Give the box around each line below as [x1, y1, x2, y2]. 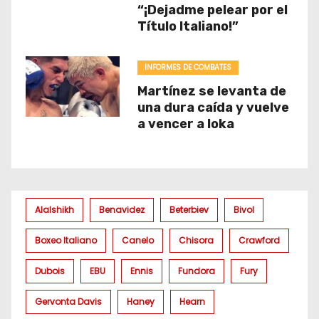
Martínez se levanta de [137, 83, 286, 99]
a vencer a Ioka [137, 116, 234, 132]
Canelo [122, 234, 154, 246]
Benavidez [99, 204, 145, 216]
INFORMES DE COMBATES [144, 62, 231, 73]
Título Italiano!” [137, 19, 239, 34]
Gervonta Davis [35, 296, 102, 308]
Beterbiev [169, 204, 209, 216]
